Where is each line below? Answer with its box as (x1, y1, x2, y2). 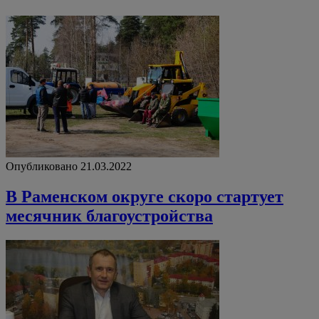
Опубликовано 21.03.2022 (6, 159, 132, 172)
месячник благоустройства (6, 206, 213, 225)
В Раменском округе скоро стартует (6, 187, 283, 206)
